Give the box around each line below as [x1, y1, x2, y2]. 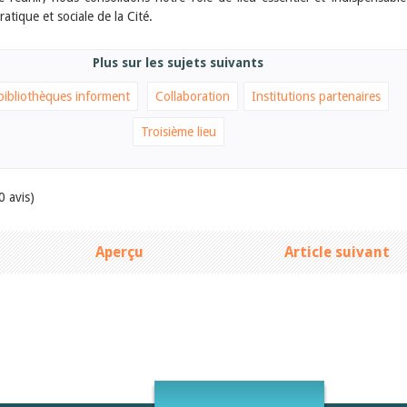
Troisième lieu [140, 124, 216, 139]
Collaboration [155, 89, 230, 104]
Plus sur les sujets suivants [93, 55, 263, 70]
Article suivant [284, 243, 390, 261]
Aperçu [94, 243, 144, 261]
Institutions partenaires [252, 89, 381, 104]
